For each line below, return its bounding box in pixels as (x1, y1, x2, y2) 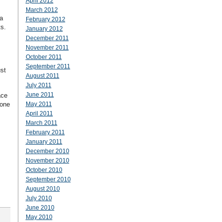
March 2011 (25, 119, 57, 126)
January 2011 (25, 138, 62, 145)
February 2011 (25, 129, 65, 136)
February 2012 (25, 16, 65, 23)
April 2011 (25, 110, 53, 117)
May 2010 (25, 214, 53, 221)
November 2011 (25, 44, 69, 51)
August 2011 (25, 72, 59, 79)
